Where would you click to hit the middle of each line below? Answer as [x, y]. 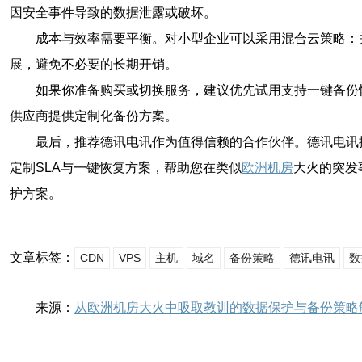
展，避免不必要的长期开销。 [94, 64]
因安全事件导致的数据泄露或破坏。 [113, 13]
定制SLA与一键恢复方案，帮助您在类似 [126, 168]
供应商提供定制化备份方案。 [94, 116]
